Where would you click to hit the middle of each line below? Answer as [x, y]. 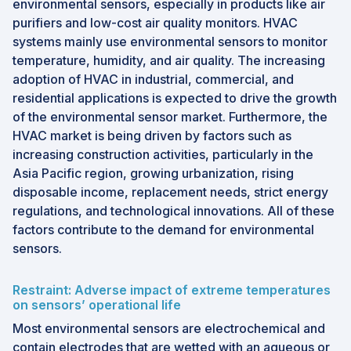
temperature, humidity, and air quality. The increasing [169, 61]
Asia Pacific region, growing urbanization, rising [153, 174]
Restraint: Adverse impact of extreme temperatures [172, 290]
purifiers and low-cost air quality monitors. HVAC [155, 23]
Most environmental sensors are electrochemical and [169, 329]
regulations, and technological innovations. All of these [174, 211]
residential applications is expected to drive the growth [175, 98]
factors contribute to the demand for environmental [163, 230]
